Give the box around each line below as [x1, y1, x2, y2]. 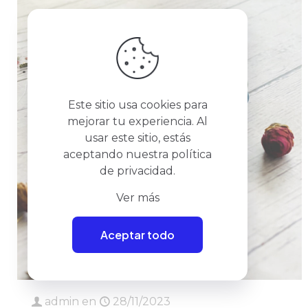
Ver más [115, 191, 159, 204]
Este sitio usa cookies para [67, 98, 208, 111]
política [171, 148, 212, 161]
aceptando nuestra [63, 148, 171, 161]
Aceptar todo [100, 228, 175, 242]
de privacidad [100, 164, 173, 177]
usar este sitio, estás [85, 131, 190, 144]
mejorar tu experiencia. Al [67, 115, 208, 128]
